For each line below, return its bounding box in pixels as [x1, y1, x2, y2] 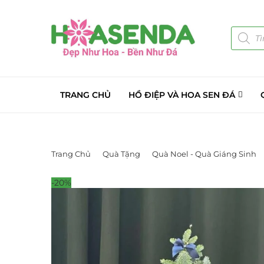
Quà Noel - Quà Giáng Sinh [152, 148, 256, 159]
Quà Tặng [103, 148, 140, 159]
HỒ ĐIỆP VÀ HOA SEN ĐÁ [128, 89, 235, 100]
